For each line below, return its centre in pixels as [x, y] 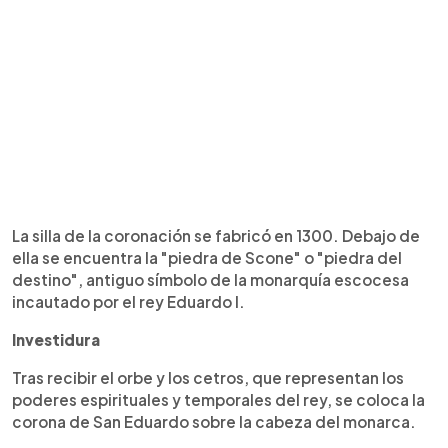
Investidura [56, 339]
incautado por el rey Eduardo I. [128, 301]
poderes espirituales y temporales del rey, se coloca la [218, 399]
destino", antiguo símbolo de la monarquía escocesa [210, 279]
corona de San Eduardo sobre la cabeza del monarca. [214, 421]
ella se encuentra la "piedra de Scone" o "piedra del [207, 257]
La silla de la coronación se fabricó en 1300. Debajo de [216, 235]
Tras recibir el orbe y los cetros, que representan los [208, 377]
